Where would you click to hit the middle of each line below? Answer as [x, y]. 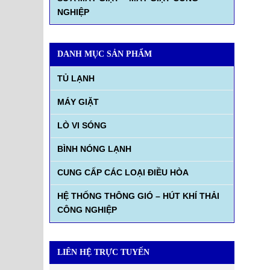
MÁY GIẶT [78, 102]
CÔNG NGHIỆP [87, 210]
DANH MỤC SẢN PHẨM [105, 54]
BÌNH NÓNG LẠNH [94, 149]
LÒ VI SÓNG [82, 126]
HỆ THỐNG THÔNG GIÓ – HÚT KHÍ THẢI [138, 196]
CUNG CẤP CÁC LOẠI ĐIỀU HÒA [123, 173]
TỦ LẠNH [76, 78]
